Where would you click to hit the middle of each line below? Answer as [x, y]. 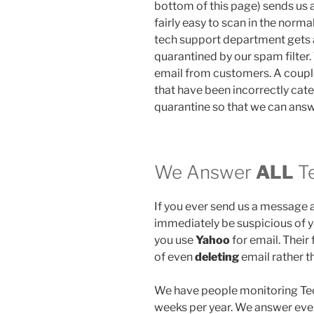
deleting [217, 257]
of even [175, 257]
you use [175, 240]
